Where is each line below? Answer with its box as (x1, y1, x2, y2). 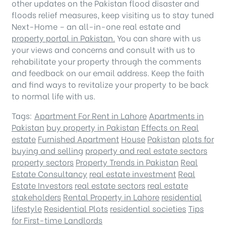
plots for (182, 133, 214, 145)
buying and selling (12, 144, 83, 156)
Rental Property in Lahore (63, 191, 159, 203)
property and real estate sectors (85, 144, 207, 156)
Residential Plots (44, 202, 108, 214)
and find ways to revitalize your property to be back (12, 78, 209, 90)
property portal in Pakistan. (12, 32, 115, 44)
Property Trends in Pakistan (76, 156, 179, 168)
